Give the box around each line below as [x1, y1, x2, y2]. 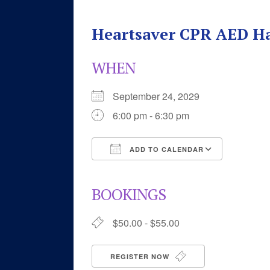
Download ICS [113, 164, 175, 178]
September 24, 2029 [113, 89, 209, 103]
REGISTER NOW [110, 252, 172, 261]
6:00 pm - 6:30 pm [113, 108, 189, 122]
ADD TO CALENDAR [127, 145, 204, 154]
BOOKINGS [92, 184, 166, 204]
